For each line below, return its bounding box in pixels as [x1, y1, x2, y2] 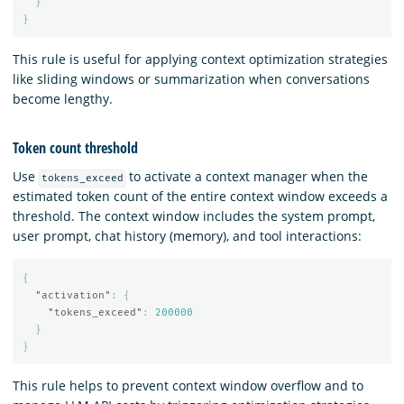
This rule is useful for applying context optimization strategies [13, 50, 388, 68]
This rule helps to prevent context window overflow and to [13, 377, 363, 395]
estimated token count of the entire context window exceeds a [13, 188, 388, 206]
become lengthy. [13, 89, 113, 107]
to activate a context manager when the [125, 168, 369, 186]
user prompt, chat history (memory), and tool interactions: [13, 227, 362, 245]
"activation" [34, 289, 111, 301]
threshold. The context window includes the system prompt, [13, 207, 375, 225]
